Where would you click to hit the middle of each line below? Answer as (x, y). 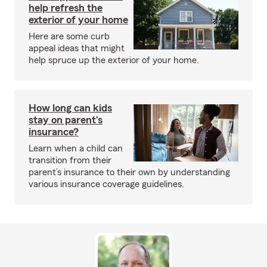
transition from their (70, 160)
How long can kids (70, 108)
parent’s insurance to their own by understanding (129, 172)
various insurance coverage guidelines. (106, 184)
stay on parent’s (66, 119)
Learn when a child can (76, 148)
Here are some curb (69, 36)
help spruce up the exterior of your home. (114, 60)
